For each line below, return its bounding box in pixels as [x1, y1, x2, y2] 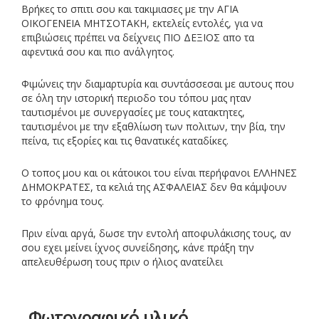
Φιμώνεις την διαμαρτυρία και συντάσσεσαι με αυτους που [21, 76, 294, 90]
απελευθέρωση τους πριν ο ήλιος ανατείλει [21, 254, 223, 268]
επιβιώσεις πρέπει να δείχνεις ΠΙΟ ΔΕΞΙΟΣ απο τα [21, 30, 254, 44]
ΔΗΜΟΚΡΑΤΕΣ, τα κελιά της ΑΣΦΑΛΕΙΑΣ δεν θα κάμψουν [21, 179, 287, 194]
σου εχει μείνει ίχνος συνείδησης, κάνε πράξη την [21, 240, 254, 254]
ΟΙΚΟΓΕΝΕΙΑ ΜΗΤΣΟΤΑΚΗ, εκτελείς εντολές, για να [21, 16, 263, 30]
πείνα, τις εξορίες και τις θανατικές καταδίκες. [21, 133, 229, 147]
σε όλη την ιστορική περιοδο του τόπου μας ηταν [21, 90, 251, 105]
